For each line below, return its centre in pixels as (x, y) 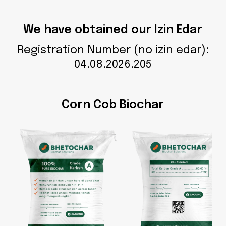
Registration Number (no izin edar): (113, 51)
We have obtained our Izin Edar (113, 30)
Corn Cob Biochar (113, 105)
